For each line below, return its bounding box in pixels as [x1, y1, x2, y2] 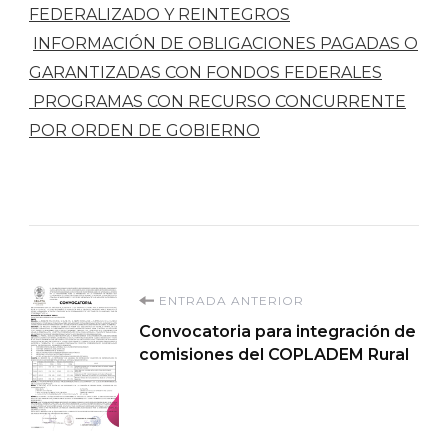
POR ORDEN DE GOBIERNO [29, 120, 260, 140]
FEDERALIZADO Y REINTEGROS [29, 4, 290, 24]
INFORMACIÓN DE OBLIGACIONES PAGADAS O [33, 33, 418, 53]
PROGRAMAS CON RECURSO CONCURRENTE [29, 91, 406, 111]
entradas [28, 382, 208, 431]
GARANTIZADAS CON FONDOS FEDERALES [29, 62, 382, 82]
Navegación [28, 284, 267, 333]
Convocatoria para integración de [139, 321, 416, 341]
